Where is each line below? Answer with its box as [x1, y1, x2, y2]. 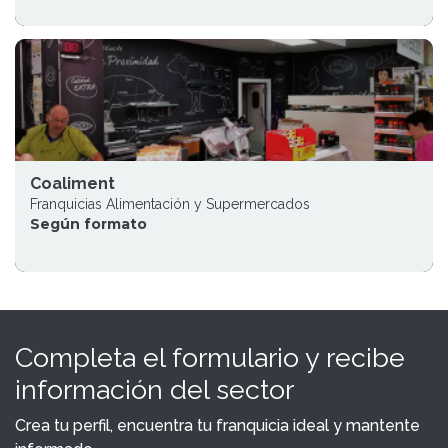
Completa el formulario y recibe [15, 342, 405, 373]
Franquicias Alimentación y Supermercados [30, 196, 310, 212]
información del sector [15, 374, 294, 405]
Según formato [30, 215, 147, 233]
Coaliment [30, 174, 115, 193]
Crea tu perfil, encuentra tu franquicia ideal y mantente [15, 416, 420, 435]
